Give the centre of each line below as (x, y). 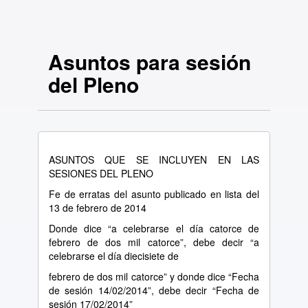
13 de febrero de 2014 (98, 208)
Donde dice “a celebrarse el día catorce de (154, 228)
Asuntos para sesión (150, 62)
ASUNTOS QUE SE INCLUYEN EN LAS (154, 159)
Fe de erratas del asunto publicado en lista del (154, 194)
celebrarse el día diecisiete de (114, 256)
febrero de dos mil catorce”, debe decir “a (154, 242)
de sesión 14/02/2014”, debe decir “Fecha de (154, 290)
